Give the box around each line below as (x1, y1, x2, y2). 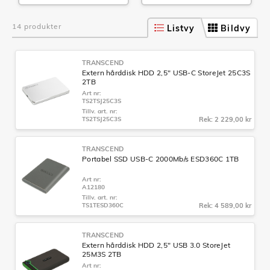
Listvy (166, 23, 195, 34)
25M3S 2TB (82, 250, 122, 259)
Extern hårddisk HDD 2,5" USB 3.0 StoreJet (82, 240, 231, 250)
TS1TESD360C (82, 201, 124, 209)
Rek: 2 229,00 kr (199, 115, 251, 124)
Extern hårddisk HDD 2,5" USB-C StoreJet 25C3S (82, 68, 251, 77)
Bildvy (221, 23, 251, 34)
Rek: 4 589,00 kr (199, 201, 251, 210)
